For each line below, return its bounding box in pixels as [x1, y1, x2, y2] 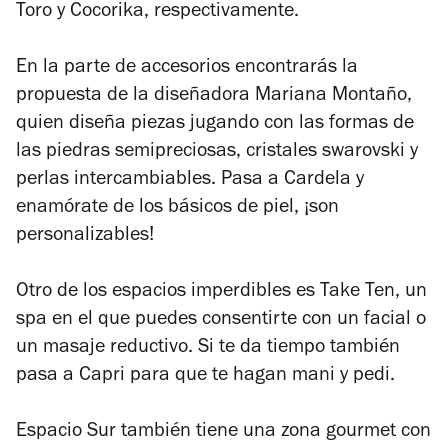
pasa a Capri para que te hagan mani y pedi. [16, 367, 395, 388]
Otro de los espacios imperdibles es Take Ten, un [16, 283, 427, 304]
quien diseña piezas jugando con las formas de [16, 115, 414, 136]
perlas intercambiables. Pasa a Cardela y [16, 171, 364, 192]
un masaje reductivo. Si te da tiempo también [16, 339, 400, 360]
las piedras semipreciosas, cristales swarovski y [16, 143, 418, 164]
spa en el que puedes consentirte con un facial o [16, 311, 426, 332]
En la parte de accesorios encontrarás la [16, 59, 358, 80]
